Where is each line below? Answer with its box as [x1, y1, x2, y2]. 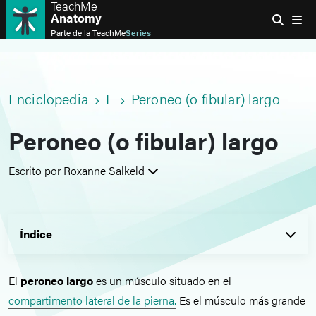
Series [126, 26, 151, 39]
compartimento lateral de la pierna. [8, 292, 176, 308]
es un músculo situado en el [93, 272, 231, 288]
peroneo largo [20, 272, 93, 288]
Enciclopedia [8, 88, 88, 109]
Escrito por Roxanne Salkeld [8, 162, 145, 178]
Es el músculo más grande [176, 292, 305, 308]
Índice [20, 226, 52, 242]
